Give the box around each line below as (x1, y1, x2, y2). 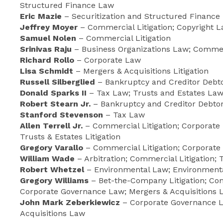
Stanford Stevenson (20, 110, 103, 119)
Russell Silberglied (20, 77, 95, 87)
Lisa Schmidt (20, 66, 73, 76)
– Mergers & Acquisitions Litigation (73, 66, 209, 76)
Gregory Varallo (20, 143, 83, 152)
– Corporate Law (74, 55, 141, 65)
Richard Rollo (20, 55, 74, 65)
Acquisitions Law (20, 209, 85, 218)
